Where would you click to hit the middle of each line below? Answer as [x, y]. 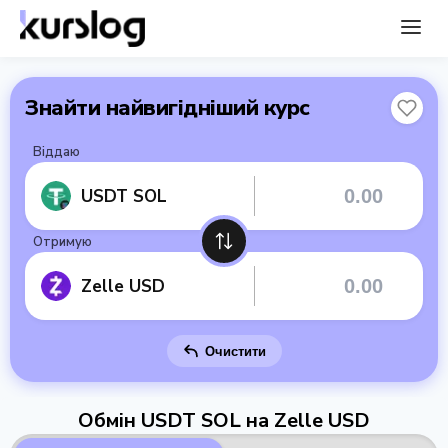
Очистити [235, 351]
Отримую [62, 242]
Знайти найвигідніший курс [167, 108]
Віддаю [56, 152]
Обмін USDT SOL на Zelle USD [224, 420]
